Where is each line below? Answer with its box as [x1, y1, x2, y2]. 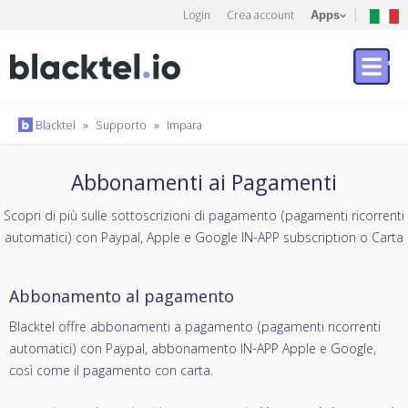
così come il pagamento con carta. [9, 361, 213, 379]
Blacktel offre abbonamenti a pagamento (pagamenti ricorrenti [9, 317, 381, 335]
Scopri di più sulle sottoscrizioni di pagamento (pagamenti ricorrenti [4, 206, 404, 224]
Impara [167, 117, 202, 133]
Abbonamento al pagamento [9, 284, 234, 308]
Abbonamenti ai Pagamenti [71, 167, 337, 197]
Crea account [227, 6, 294, 23]
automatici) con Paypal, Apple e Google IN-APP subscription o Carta [5, 228, 403, 246]
